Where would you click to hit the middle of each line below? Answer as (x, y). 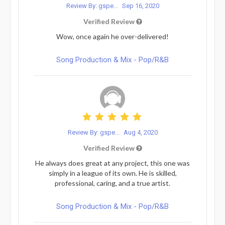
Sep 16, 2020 (140, 6)
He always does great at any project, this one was (113, 163)
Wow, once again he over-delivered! (113, 36)
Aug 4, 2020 (140, 132)
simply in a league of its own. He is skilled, (113, 173)
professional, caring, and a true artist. (113, 183)
